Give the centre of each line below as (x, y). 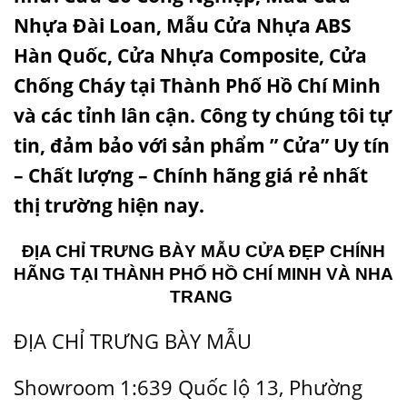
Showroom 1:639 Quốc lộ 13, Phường (188, 388)
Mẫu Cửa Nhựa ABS (259, 26)
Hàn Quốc (60, 56)
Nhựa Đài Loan (85, 26)
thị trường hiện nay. (109, 206)
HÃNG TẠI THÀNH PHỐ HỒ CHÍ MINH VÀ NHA (203, 274)
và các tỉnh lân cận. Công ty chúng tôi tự (203, 116)
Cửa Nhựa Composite (218, 56)
